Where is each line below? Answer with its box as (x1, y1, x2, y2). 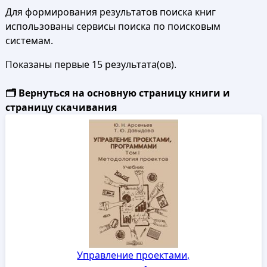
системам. (5, 34, 53, 47)
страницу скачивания (5, 101, 117, 114)
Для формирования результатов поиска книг (5, 5, 216, 18)
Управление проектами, (77, 248, 190, 262)
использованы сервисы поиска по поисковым (5, 20, 221, 33)
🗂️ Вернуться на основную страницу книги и (5, 86, 230, 100)
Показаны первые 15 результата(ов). (5, 58, 176, 71)
